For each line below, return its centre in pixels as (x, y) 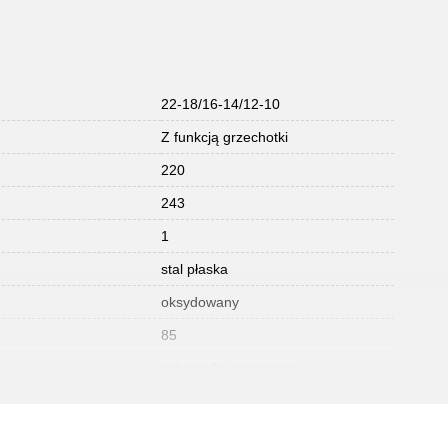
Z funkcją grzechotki (224, 137)
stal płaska (194, 269)
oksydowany (200, 302)
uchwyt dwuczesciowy (230, 368)
